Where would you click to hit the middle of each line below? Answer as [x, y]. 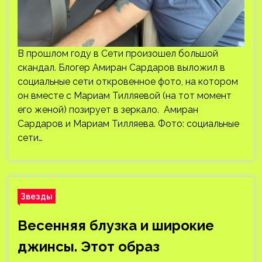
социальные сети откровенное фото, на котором [128, 82]
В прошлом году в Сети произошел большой [118, 54]
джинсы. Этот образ [89, 247]
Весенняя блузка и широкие [116, 225]
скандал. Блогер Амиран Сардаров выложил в [121, 68]
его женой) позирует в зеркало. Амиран [108, 110]
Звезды [37, 196]
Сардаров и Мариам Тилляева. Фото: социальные [128, 124]
